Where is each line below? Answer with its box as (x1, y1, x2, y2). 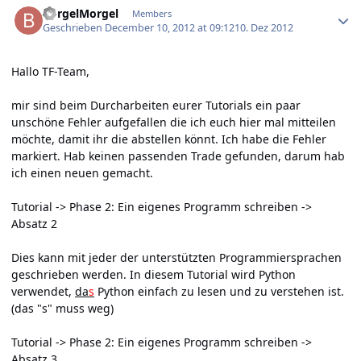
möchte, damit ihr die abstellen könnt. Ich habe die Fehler (11, 131, 326, 147)
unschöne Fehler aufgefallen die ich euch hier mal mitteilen (11, 114, 336, 131)
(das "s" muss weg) (11, 301, 114, 317)
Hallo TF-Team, (11, 64, 89, 80)
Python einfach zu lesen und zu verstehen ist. (94, 284, 344, 300)
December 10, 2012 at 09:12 (105, 21, 235, 35)
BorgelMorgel (43, 6, 119, 22)
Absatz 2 (11, 216, 57, 232)
